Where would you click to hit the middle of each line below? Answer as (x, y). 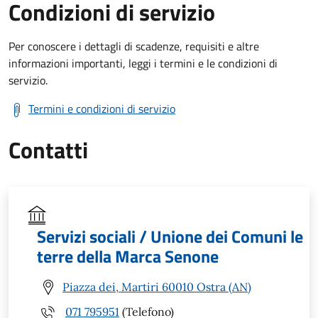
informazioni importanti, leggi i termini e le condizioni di (143, 63)
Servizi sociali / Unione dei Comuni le (170, 236)
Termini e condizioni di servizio (102, 108)
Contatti (48, 149)
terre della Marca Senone (128, 256)
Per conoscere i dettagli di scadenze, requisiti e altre (134, 46)
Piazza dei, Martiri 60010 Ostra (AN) (157, 287)
